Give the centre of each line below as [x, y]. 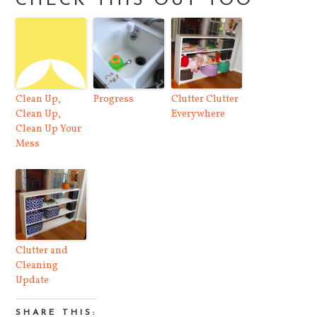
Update [33, 280]
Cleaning [37, 265]
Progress [114, 99]
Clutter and [42, 250]
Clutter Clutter [205, 99]
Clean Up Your [49, 129]
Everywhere [198, 114]
